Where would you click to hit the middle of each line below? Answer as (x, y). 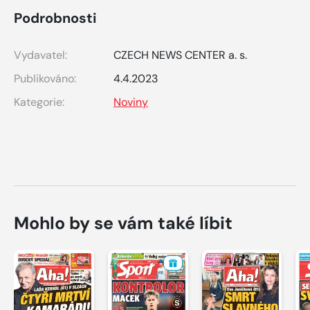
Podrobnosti (55, 18)
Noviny (131, 102)
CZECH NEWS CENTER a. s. (180, 55)
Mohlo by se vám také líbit (123, 223)
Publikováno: (45, 78)
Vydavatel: (40, 55)
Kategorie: (39, 102)
